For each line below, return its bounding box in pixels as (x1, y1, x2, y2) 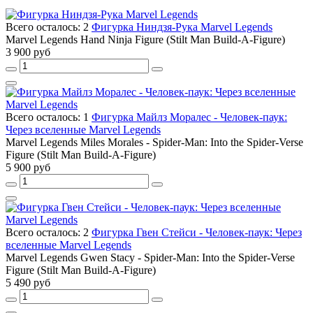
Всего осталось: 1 (6, 111, 92, 124)
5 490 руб (6, 277, 50, 289)
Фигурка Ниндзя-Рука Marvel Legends (92, 21, 272, 34)
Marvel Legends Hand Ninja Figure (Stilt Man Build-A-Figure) (6, 34, 285, 46)
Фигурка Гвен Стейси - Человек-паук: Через (92, 226, 302, 239)
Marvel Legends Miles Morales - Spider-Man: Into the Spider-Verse (6, 136, 303, 149)
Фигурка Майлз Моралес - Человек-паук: (92, 111, 287, 124)
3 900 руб (6, 46, 50, 59)
